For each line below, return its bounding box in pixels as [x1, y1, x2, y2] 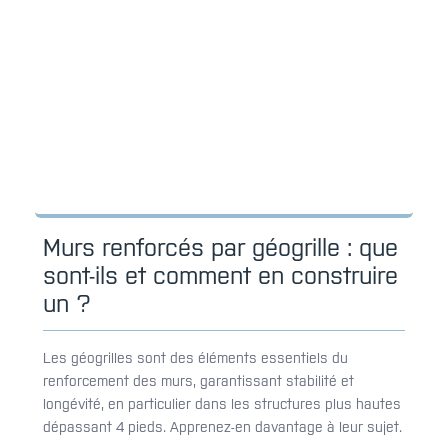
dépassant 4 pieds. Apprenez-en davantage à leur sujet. [43, 418, 402, 435]
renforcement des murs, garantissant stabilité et [43, 372, 354, 389]
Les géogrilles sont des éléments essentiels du [43, 349, 348, 366]
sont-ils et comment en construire [43, 261, 398, 289]
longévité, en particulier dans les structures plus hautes [43, 395, 401, 412]
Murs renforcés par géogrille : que [43, 233, 398, 261]
